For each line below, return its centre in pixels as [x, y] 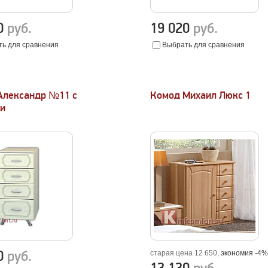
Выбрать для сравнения [204, 45]
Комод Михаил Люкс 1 [201, 95]
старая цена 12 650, [186, 253]
